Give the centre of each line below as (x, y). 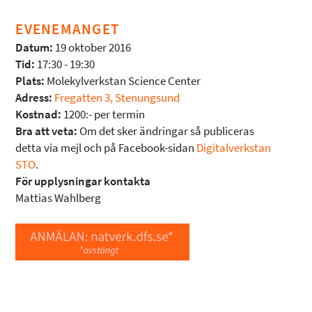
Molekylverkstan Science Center (123, 81)
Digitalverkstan (234, 148)
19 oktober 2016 (93, 47)
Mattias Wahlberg (58, 198)
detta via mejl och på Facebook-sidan (106, 148)
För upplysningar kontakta (83, 181)
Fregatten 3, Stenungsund (117, 97)
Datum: (34, 47)
